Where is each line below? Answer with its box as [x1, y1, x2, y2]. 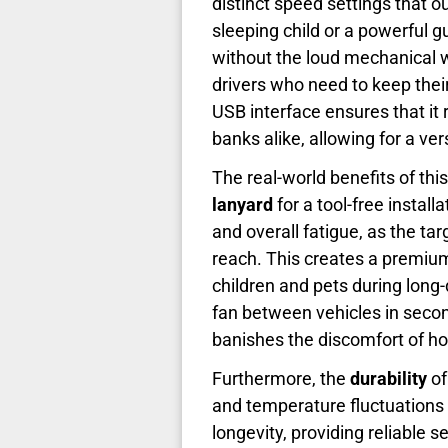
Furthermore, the [212, 367, 350, 389]
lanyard [212, 193, 273, 215]
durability [350, 367, 427, 389]
